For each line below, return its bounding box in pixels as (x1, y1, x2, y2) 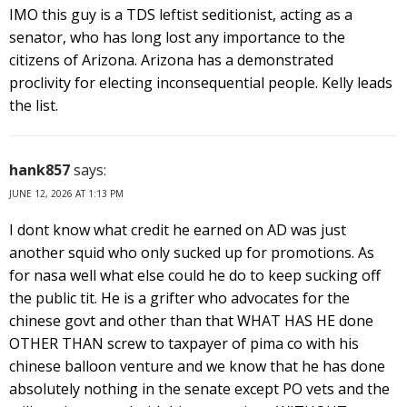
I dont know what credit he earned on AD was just (9, 219, 346, 240)
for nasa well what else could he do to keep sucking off (9, 264, 381, 285)
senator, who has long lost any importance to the (9, 26, 345, 47)
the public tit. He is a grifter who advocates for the (9, 287, 350, 308)
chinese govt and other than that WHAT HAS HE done (9, 310, 373, 331)
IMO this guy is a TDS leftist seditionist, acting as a (9, 4, 352, 25)
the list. (9, 94, 58, 115)
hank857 (9, 159, 70, 180)
